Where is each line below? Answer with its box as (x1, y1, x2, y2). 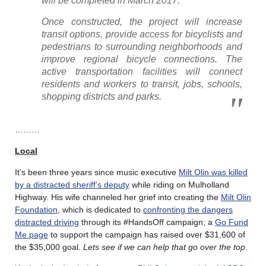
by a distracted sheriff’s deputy (15, 179, 129, 189)
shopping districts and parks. (42, 91, 161, 102)
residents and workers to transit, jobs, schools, (42, 78, 242, 89)
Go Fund (215, 217, 248, 227)
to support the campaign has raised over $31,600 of (48, 229, 245, 239)
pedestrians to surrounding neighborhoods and (42, 41, 242, 52)
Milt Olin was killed (179, 167, 248, 177)
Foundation (15, 204, 58, 214)
